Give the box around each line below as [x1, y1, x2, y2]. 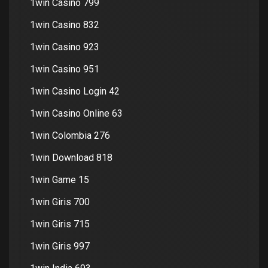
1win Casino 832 [30, 19, 99, 31]
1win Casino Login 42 [30, 85, 120, 97]
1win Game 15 [30, 173, 89, 185]
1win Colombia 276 [30, 129, 110, 141]
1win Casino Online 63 [30, 107, 123, 119]
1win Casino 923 [30, 41, 99, 53]
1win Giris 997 [30, 240, 90, 252]
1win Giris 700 [30, 196, 90, 208]
